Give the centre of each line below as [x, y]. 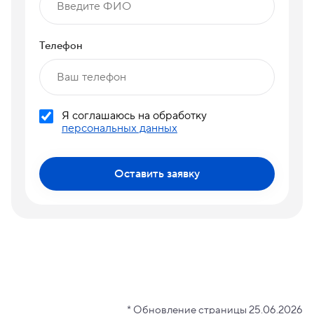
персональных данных [120, 129]
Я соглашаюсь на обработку [134, 116]
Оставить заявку [157, 174]
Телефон [61, 46]
